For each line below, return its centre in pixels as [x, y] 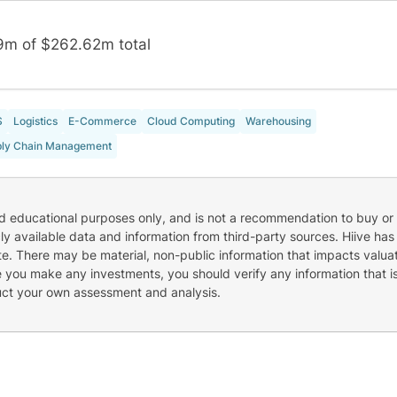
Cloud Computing [191, 121]
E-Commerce [102, 121]
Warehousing [278, 121]
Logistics [35, 121]
